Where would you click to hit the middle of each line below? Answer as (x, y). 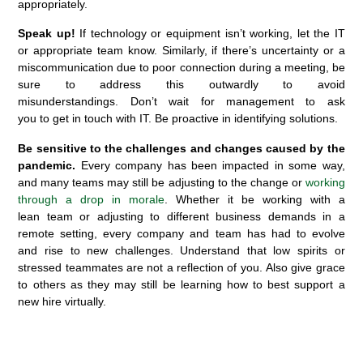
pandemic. (47, 165)
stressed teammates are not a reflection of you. (142, 267)
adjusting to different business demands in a (218, 216)
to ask (319, 102)
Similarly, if (190, 51)
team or (68, 216)
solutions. (312, 119)
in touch (93, 119)
